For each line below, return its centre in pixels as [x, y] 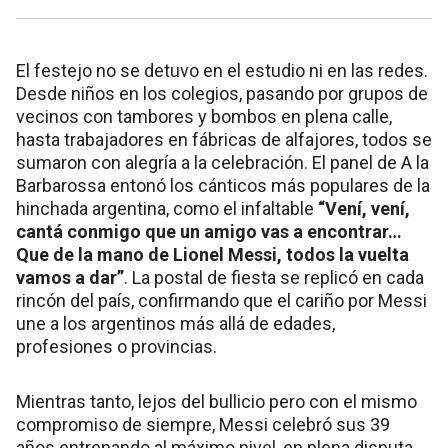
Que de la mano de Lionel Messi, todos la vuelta [212, 255]
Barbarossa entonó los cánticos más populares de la [223, 186]
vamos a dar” [70, 278]
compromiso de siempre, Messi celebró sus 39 [203, 425]
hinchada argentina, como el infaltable [167, 209]
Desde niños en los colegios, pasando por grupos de [222, 94]
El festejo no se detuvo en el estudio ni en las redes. [222, 71]
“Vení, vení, [364, 209]
